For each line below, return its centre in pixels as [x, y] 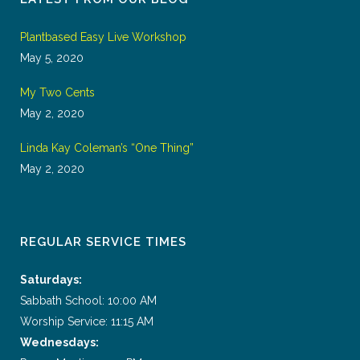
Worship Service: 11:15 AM [87, 321]
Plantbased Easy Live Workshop [103, 37]
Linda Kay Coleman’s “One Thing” [107, 147]
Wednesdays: [59, 342]
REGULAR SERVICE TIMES [103, 241]
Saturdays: [51, 279]
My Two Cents [57, 92]
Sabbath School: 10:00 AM [88, 300]
